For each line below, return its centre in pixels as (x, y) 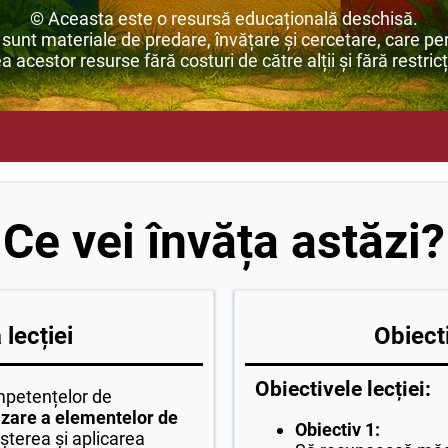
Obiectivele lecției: (343, 389)
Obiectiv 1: (337, 430)
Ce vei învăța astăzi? (224, 242)
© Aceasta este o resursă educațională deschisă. (224, 19)
